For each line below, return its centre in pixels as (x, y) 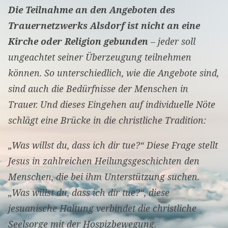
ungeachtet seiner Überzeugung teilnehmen (99, 57)
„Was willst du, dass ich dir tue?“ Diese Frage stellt (113, 145)
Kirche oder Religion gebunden (78, 41)
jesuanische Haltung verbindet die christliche (102, 208)
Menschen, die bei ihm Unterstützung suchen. (104, 177)
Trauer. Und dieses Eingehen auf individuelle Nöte (111, 105)
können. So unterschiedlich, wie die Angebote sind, (113, 73)
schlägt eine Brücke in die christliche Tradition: (107, 120)
